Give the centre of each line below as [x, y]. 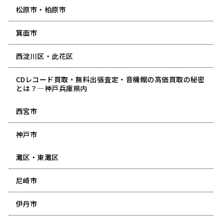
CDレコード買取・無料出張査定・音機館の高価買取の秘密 [110, 79]
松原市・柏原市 [41, 9]
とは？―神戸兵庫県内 [52, 88]
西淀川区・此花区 [44, 56]
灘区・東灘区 [37, 157]
